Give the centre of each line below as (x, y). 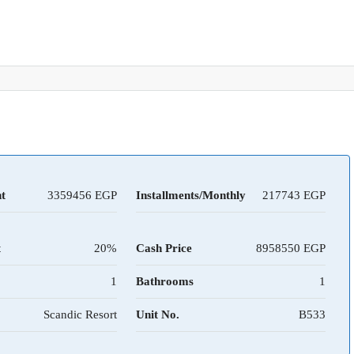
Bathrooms (164, 282)
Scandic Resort (80, 315)
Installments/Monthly (190, 196)
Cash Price (164, 249)
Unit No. (157, 315)
